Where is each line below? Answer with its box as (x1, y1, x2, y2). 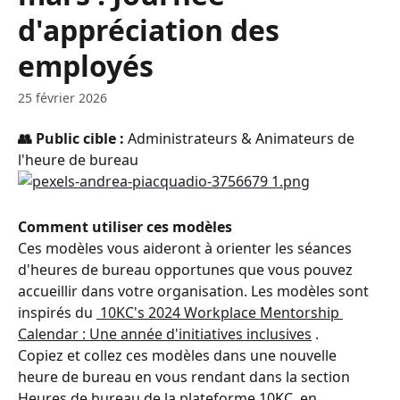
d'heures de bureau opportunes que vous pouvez (18, 260, 356, 280)
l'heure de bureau (18, 150, 138, 170)
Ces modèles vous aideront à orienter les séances (18, 238, 355, 259)
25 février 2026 (18, 89, 107, 106)
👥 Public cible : (18, 129, 128, 148)
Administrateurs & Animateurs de (128, 129, 358, 148)
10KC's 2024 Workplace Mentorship (96, 303, 343, 323)
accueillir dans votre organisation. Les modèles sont (18, 281, 372, 302)
